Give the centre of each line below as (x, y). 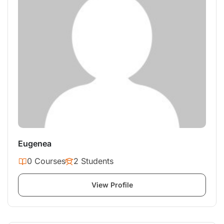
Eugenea (35, 144)
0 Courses (46, 161)
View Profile (112, 185)
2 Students (93, 161)
